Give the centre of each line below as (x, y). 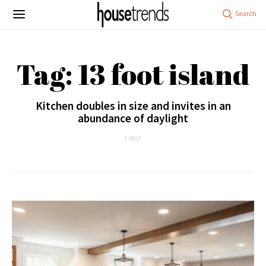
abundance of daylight (133, 118)
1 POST (133, 139)
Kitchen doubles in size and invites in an (133, 106)
